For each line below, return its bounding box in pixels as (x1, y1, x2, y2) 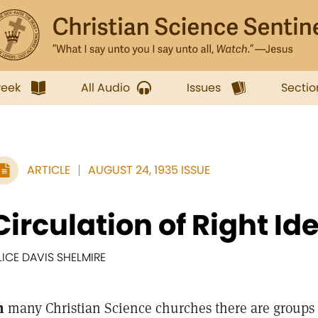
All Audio (81, 79, 130, 96)
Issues (187, 79, 221, 96)
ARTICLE (27, 162, 70, 178)
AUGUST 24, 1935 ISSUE (88, 162, 210, 178)
